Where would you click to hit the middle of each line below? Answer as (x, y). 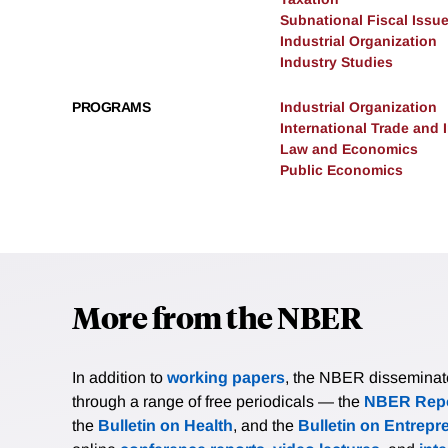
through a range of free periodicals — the (218, 401)
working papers (226, 377)
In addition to (119, 377)
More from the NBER (217, 316)
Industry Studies (336, 61)
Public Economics (341, 169)
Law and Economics (349, 148)
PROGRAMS (111, 106)
